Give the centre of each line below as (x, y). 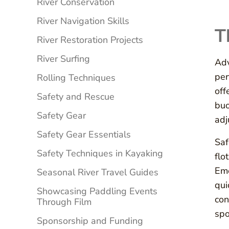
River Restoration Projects (90, 40)
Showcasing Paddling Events (97, 191)
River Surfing (63, 59)
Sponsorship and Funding (90, 221)
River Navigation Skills (83, 21)
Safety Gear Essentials (84, 135)
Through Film (64, 202)
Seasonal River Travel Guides (98, 173)
